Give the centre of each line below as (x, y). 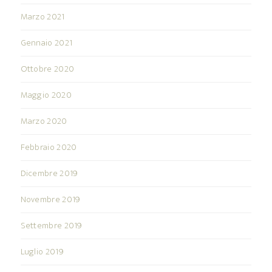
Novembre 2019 (50, 200)
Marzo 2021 (42, 17)
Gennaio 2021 (46, 43)
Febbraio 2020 (49, 148)
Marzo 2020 (44, 121)
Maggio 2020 (46, 95)
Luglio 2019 (42, 252)
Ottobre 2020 (47, 69)
